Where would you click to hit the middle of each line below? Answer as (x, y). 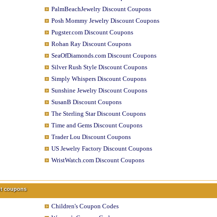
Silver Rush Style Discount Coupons (99, 67)
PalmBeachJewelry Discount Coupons (101, 9)
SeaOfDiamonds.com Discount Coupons (104, 55)
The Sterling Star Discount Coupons (98, 114)
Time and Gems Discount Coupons (97, 125)
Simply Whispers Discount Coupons (99, 79)
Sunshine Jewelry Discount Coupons (99, 90)
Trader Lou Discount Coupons (91, 137)
